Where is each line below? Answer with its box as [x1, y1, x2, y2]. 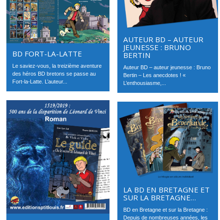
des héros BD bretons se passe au [12, 71, 96, 77]
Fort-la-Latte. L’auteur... [12, 79, 68, 85]
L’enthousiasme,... [123, 80, 166, 86]
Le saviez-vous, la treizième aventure [12, 63, 102, 69]
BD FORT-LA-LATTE [12, 49, 82, 59]
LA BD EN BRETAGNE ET [123, 185, 210, 195]
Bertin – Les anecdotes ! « [123, 72, 186, 79]
